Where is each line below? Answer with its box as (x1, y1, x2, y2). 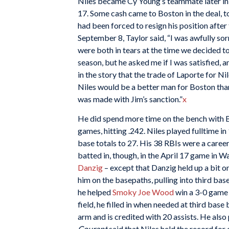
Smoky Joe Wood (112, 187, 174, 197)
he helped (78, 187, 112, 197)
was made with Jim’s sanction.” (78, 94, 182, 104)
